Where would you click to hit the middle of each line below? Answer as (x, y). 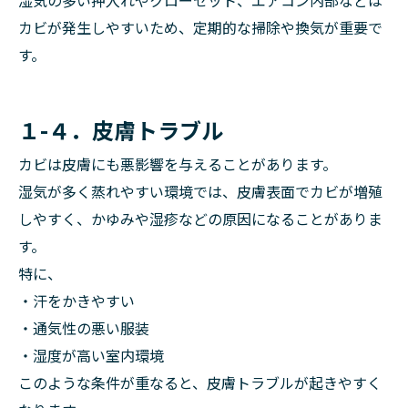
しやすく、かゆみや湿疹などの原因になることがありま (200, 219)
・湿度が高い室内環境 (91, 355)
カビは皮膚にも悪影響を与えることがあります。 (178, 164)
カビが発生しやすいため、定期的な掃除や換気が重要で (200, 27)
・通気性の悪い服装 (84, 328)
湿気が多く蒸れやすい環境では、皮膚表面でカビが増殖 (200, 191)
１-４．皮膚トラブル (121, 130)
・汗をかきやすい (76, 301)
